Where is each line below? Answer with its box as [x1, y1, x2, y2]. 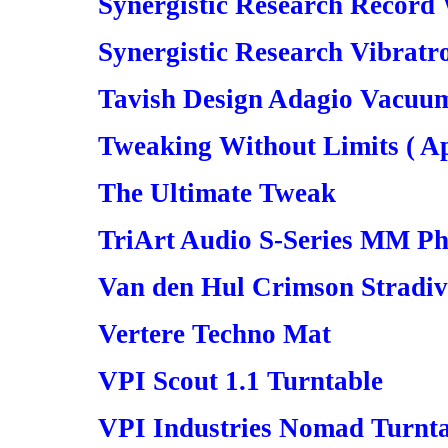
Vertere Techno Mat [98, 319, 331, 349]
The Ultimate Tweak [98, 178, 336, 208]
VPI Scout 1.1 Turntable [98, 366, 383, 396]
